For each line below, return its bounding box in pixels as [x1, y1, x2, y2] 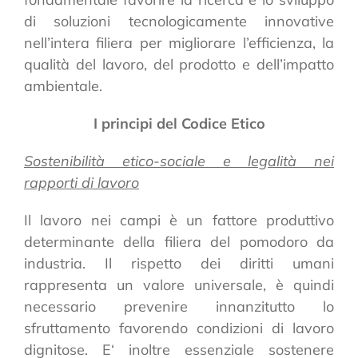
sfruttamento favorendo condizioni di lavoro [24, 318, 334, 337]
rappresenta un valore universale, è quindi [24, 275, 334, 294]
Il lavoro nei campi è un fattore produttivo [24, 210, 334, 229]
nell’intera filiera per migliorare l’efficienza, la [24, 33, 334, 52]
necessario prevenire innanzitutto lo [24, 296, 334, 316]
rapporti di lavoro [24, 173, 139, 192]
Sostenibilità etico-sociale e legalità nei [24, 151, 334, 170]
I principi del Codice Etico [93, 113, 265, 133]
